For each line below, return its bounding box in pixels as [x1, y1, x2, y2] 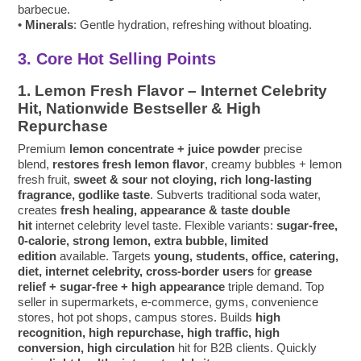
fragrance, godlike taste [18, 188, 151, 202]
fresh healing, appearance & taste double [60, 203, 291, 218]
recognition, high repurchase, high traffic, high [18, 326, 280, 340]
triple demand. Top [225, 280, 325, 294]
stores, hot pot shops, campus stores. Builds [18, 310, 256, 325]
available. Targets [56, 249, 155, 263]
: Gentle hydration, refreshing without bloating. [73, 18, 313, 32]
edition [18, 249, 57, 263]
